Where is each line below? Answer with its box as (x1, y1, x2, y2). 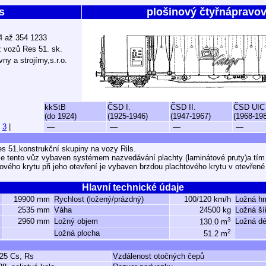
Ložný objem (54, 217, 98, 226)
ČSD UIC (233, 103, 265, 112)
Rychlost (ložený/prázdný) (54, 195, 144, 204)
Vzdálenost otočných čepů (113, 252, 204, 261)
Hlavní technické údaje (82, 182, 184, 192)
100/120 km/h (184, 195, 233, 204)
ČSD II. (170, 103, 196, 112)
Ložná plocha (54, 229, 100, 237)
